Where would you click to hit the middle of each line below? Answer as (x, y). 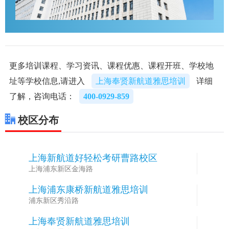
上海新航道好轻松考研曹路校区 (93, 158)
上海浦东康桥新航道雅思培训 (88, 189)
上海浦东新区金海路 (61, 169)
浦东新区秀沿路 (53, 200)
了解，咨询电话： (42, 96)
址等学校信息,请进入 (48, 81)
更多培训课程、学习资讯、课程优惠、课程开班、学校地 (111, 65)
